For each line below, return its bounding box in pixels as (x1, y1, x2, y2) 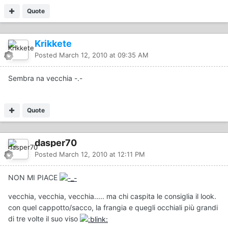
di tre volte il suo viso (8, 214, 80, 223)
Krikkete (35, 38, 72, 49)
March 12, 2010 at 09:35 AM (59, 50, 149, 59)
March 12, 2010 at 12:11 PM (59, 150, 145, 158)
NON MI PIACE (8, 173, 60, 182)
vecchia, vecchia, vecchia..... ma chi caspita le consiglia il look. (8, 191, 216, 201)
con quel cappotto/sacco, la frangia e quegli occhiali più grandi (8, 203, 218, 212)
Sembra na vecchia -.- (8, 73, 82, 82)
